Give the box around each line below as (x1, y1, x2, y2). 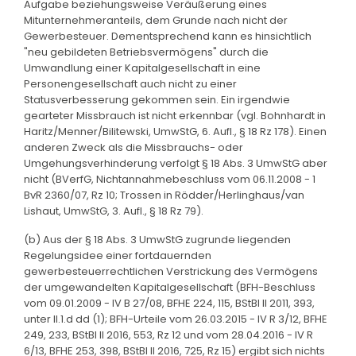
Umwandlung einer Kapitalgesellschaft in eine (24, 60, 261, 75)
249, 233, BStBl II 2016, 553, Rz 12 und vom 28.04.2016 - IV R (24, 327, 313, 342)
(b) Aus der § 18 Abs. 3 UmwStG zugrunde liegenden (24, 231, 291, 247)
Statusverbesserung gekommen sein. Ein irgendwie (24, 91, 290, 107)
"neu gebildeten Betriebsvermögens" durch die (24, 44, 269, 60)
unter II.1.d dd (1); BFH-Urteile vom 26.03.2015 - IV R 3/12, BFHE (24, 311, 327, 327)
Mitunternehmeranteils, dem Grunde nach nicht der (24, 12, 288, 28)
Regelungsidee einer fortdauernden (24, 247, 211, 263)
